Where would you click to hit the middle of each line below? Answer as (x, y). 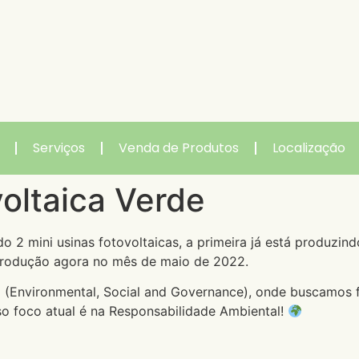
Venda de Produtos (179, 147)
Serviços (59, 147)
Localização (309, 147)
